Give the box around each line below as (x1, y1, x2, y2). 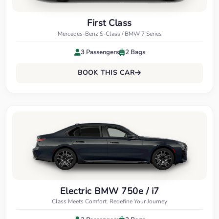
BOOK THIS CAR (78, 68, 135, 78)
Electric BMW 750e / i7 (60, 184, 159, 197)
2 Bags (125, 47, 145, 57)
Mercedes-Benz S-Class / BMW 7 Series (57, 29, 162, 38)
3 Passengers (80, 47, 119, 57)
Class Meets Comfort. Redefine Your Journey (52, 197, 167, 205)
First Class (87, 17, 132, 29)
